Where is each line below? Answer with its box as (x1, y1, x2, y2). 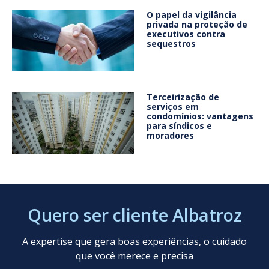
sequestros (147, 38, 196, 50)
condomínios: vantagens (147, 110, 253, 122)
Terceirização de (147, 91, 219, 103)
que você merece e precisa (76, 249, 193, 263)
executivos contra (147, 28, 225, 40)
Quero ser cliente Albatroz (27, 203, 242, 227)
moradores (147, 130, 194, 142)
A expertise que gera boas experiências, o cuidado (22, 235, 247, 249)
